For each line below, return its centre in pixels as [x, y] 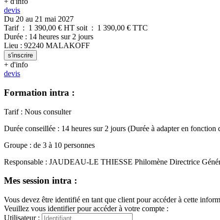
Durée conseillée [30, 128]
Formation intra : [39, 93]
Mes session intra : [41, 181]
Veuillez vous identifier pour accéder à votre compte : [86, 209]
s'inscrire [20, 55]
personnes [79, 145]
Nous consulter [48, 111]
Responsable [24, 162]
